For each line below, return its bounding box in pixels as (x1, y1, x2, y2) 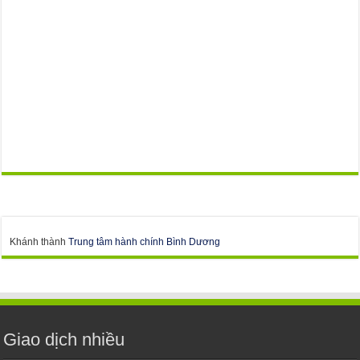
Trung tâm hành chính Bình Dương (68, 235, 221, 247)
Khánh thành (10, 235, 69, 247)
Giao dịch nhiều (3, 329, 125, 350)
